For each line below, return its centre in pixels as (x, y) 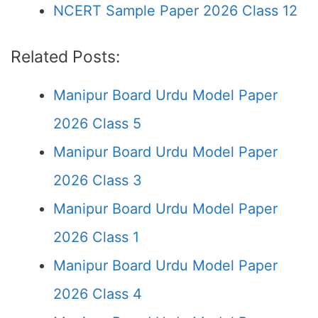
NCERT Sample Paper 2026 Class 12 (175, 11)
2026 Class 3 (98, 180)
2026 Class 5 (97, 124)
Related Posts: (65, 57)
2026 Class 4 (98, 294)
